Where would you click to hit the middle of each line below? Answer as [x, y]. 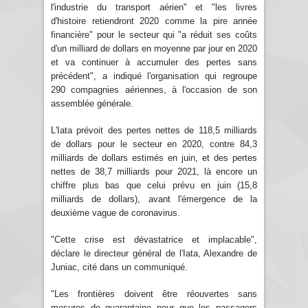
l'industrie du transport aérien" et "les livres [154, 7]
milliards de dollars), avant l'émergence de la [154, 199]
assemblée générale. [92, 103]
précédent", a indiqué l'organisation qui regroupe [154, 76]
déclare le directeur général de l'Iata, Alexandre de [154, 253]
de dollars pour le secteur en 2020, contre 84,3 [154, 144]
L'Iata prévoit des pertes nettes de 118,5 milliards [154, 130]
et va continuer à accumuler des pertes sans [154, 62]
